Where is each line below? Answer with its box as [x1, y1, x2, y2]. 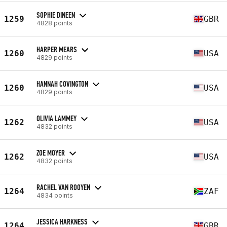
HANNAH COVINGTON [36, 79, 88, 89]
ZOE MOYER [36, 147, 65, 158]
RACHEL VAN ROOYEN [36, 182, 90, 192]
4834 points [36, 191, 73, 199]
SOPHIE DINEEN [36, 10, 75, 20]
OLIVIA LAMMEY [36, 113, 77, 123]
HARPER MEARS [36, 44, 77, 54]
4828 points [36, 19, 72, 27]
